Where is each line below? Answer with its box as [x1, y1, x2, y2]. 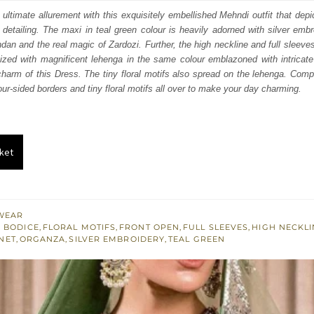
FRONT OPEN [119, 222, 180, 233]
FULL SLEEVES [183, 222, 249, 233]
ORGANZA [19, 234, 66, 245]
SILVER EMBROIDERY [69, 234, 165, 245]
